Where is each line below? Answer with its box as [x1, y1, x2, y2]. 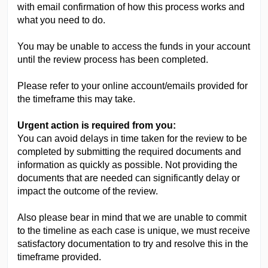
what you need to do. [17, 15, 105, 25]
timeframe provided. [17, 252, 101, 262]
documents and [173, 147, 241, 157]
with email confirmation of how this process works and [17, 2, 245, 12]
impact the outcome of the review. [17, 186, 158, 196]
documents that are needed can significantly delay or [17, 173, 240, 183]
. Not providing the [160, 160, 237, 170]
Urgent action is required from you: [17, 120, 178, 130]
